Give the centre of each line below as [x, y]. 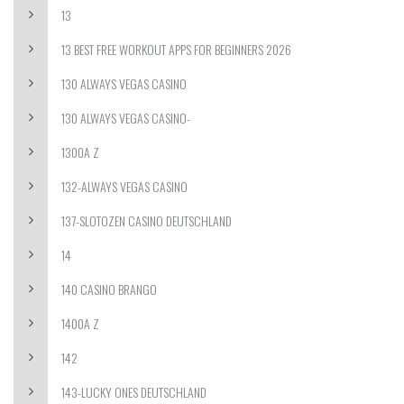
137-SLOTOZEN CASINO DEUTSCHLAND [147, 220]
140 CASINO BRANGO [109, 289]
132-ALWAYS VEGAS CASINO [124, 186]
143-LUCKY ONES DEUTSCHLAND [134, 392]
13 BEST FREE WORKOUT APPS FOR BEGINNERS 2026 [176, 49]
